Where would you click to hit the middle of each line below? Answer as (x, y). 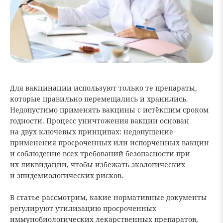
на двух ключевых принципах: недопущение (92, 132)
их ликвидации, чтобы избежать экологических (98, 165)
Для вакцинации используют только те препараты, (104, 88)
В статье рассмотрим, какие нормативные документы (109, 198)
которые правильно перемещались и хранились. (99, 99)
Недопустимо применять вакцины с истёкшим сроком (109, 110)
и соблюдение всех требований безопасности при (100, 154)
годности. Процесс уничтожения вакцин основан (100, 121)
